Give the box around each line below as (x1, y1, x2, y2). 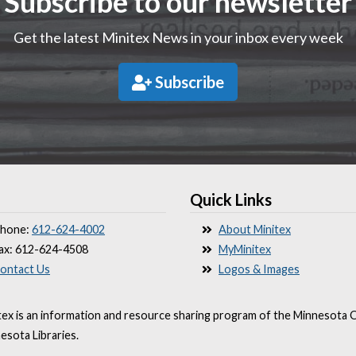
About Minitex (219, 222, 291, 237)
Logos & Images (219, 262, 300, 277)
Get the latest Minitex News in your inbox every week (13, 29, 343, 47)
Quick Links (190, 190, 272, 210)
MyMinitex (219, 242, 271, 257)
